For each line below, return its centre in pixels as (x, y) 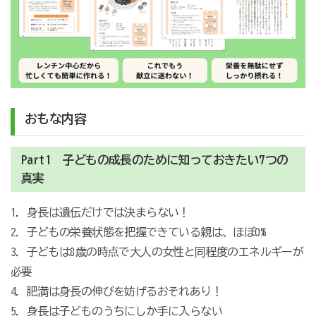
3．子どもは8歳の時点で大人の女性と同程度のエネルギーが (157, 251)
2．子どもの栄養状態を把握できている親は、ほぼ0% (138, 232)
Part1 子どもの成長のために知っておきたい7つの (154, 159)
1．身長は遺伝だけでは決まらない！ (100, 212)
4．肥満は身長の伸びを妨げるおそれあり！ (116, 291)
